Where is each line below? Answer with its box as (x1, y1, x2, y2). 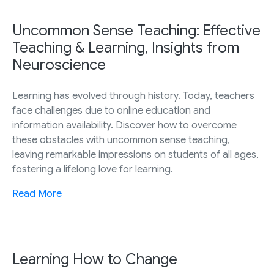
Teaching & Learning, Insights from (12, 39, 239, 57)
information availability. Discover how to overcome (12, 119, 237, 132)
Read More (12, 188, 62, 201)
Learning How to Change (12, 250, 177, 269)
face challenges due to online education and (12, 105, 210, 117)
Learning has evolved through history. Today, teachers (12, 90, 254, 103)
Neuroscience (12, 56, 106, 75)
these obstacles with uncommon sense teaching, (12, 134, 230, 147)
